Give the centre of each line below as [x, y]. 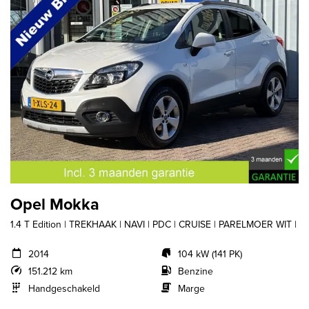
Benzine [195, 271]
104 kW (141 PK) [210, 254]
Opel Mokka [55, 204]
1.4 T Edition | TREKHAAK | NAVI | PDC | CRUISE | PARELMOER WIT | [153, 224]
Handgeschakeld [64, 288]
